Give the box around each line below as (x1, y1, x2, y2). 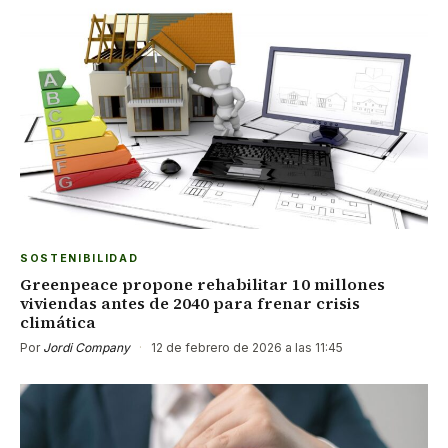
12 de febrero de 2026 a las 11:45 (148, 340, 343, 356)
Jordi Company (43, 340, 130, 356)
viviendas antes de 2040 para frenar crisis (20, 292, 360, 315)
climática (20, 311, 96, 334)
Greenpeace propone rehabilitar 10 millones (20, 273, 385, 296)
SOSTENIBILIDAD (20, 252, 139, 266)
